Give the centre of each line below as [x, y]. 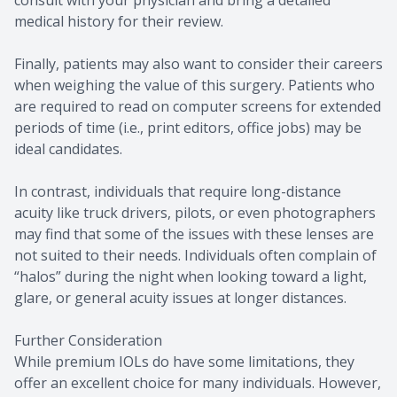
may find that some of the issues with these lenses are [194, 234]
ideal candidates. [68, 149]
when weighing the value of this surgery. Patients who [195, 86]
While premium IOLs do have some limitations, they [184, 362]
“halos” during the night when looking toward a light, [191, 277]
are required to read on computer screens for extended [198, 107]
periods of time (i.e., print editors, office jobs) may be [188, 128]
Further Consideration [88, 341]
